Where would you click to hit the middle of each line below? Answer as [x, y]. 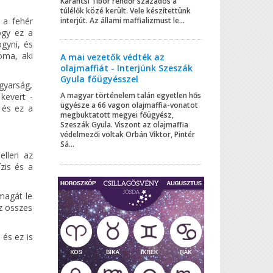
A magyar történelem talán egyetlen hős [130, 95]
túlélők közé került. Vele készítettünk [125, 10]
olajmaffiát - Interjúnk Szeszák [126, 68]
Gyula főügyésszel [99, 79]
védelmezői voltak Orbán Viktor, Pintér [127, 134]
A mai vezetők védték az [112, 57]
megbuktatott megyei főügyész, [117, 115]
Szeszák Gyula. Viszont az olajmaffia [124, 124]
